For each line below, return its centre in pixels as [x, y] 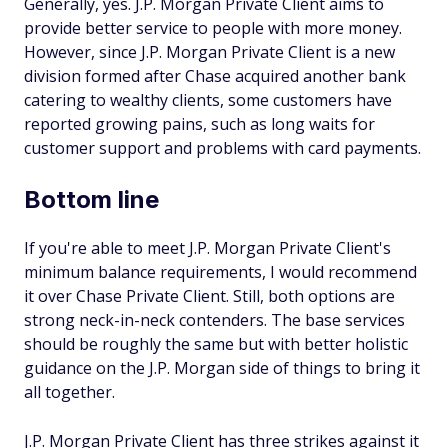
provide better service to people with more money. [213, 28]
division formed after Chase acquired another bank [215, 76]
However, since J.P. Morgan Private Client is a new [209, 52]
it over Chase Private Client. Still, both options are [209, 296]
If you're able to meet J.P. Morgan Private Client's [207, 248]
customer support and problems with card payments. [222, 148]
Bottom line [91, 199]
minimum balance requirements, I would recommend [220, 272]
